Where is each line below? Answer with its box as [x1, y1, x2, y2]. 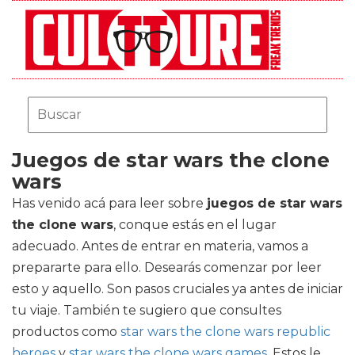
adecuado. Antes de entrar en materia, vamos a [12, 239, 308, 254]
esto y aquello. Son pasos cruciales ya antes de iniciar [12, 281, 343, 296]
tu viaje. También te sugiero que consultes [12, 303, 281, 318]
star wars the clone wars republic [120, 324, 330, 339]
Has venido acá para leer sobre [12, 196, 207, 211]
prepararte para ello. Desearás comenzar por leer [12, 260, 322, 275]
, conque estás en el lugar [113, 217, 277, 232]
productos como [12, 324, 120, 339]
